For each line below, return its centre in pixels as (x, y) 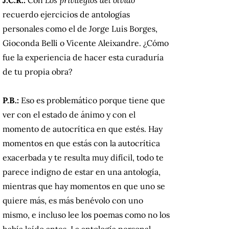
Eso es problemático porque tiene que (92, 100)
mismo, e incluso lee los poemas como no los (86, 214)
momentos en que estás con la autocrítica (81, 143)
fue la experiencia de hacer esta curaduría (83, 57)
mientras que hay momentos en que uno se (84, 186)
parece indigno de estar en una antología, (82, 171)
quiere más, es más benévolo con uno (73, 200)
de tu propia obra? (38, 71)
